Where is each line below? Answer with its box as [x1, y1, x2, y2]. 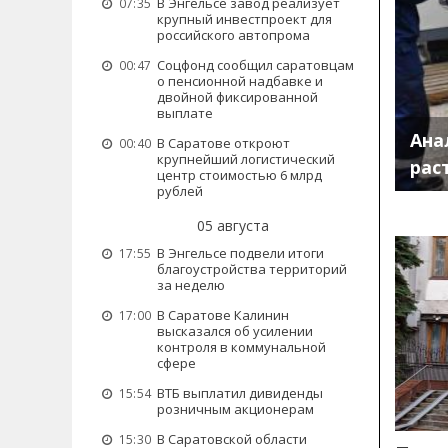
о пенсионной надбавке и [157, 72, 323, 90]
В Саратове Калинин [157, 306, 289, 324]
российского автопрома [157, 26, 310, 44]
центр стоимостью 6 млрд [157, 166, 322, 184]
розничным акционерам [157, 400, 314, 418]
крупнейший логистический [157, 150, 335, 168]
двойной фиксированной [157, 88, 318, 106]
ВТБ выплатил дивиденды [157, 384, 323, 402]
